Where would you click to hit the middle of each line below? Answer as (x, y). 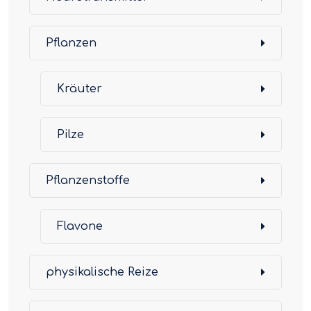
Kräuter (79, 89)
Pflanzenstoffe (88, 180)
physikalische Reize (102, 272)
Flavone (80, 226)
